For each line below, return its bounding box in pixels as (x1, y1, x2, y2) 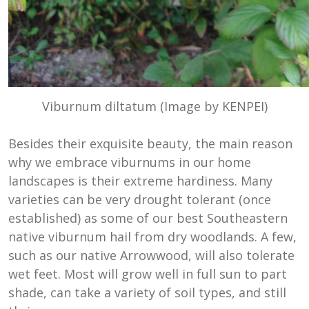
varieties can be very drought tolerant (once (8, 190, 271, 208)
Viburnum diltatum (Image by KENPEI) (41, 97, 268, 114)
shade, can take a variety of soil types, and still (8, 283, 286, 301)
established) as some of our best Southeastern (8, 209, 288, 226)
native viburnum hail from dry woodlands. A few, (8, 228, 297, 245)
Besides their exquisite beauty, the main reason (8, 134, 292, 152)
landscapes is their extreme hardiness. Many (8, 172, 272, 189)
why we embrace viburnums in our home (8, 153, 251, 170)
